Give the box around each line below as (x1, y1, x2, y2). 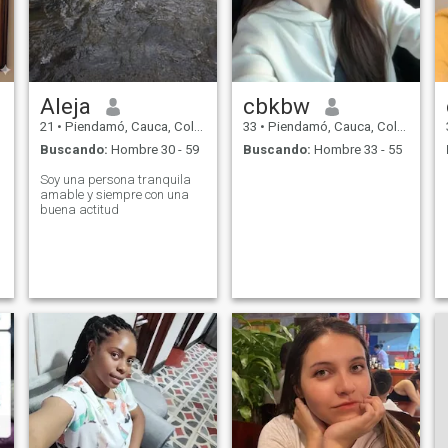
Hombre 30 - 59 (107, 141, 199, 157)
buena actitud (39, 201, 119, 217)
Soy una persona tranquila (39, 171, 191, 187)
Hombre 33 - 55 (310, 141, 402, 157)
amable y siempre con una (39, 186, 189, 202)
